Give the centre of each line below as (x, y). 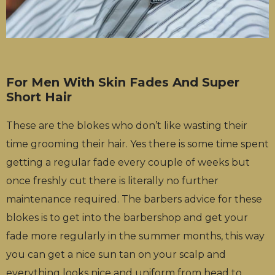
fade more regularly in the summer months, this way (135, 236)
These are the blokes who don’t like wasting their (127, 126)
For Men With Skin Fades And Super (123, 83)
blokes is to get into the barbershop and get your (127, 218)
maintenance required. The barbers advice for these (134, 199)
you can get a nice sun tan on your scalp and (116, 255)
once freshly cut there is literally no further (112, 181)
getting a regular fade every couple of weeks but (128, 163)
